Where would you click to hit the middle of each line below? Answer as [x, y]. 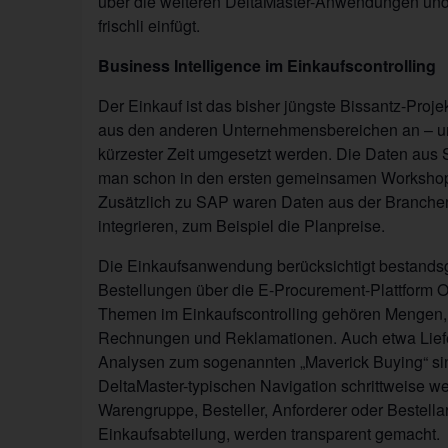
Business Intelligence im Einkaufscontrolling [267, 65]
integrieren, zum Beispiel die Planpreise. [241, 225]
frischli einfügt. [149, 25]
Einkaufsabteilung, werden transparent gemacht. [269, 433]
